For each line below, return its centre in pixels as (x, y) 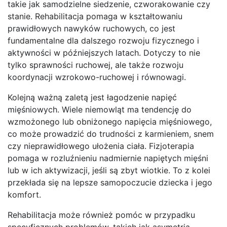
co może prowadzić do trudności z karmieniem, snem (111, 134)
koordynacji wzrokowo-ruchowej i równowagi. (97, 77)
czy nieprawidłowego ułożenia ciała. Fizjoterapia (101, 146)
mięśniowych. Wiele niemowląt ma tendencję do (100, 109)
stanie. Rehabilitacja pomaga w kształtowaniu (95, 16)
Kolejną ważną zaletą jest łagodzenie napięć (92, 97)
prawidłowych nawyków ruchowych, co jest (91, 28)
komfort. (24, 194)
